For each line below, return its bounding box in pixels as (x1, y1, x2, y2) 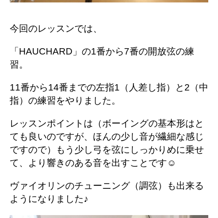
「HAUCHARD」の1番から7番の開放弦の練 (10, 46, 194, 57)
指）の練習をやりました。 (10, 95, 121, 106)
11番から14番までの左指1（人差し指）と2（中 (10, 82, 208, 93)
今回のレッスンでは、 (10, 23, 102, 34)
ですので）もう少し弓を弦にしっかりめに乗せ (10, 145, 204, 155)
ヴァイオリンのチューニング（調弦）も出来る (10, 181, 204, 191)
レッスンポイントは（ (10, 118, 102, 129)
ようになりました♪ (10, 194, 89, 204)
